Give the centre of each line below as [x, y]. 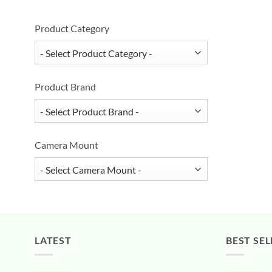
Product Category [72, 28]
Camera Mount [66, 144]
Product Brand [65, 86]
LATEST [53, 240]
